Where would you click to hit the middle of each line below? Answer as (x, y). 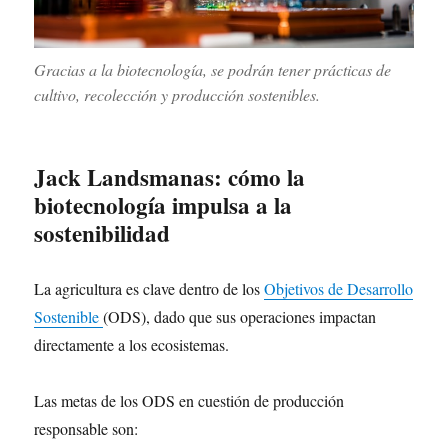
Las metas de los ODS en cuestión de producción (189, 400)
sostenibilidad (102, 232)
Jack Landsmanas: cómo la (170, 176)
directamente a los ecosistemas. (132, 344)
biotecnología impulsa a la (163, 204)
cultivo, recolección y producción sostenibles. (177, 94)
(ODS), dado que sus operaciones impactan (240, 316)
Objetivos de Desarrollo (339, 288)
